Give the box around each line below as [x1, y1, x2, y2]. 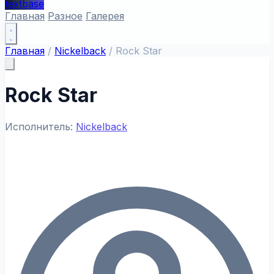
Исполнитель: [5, 120, 76, 133]
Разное [48, 10, 83, 22]
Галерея [86, 10, 124, 22]
